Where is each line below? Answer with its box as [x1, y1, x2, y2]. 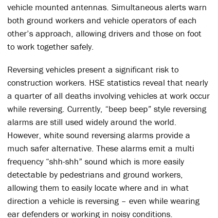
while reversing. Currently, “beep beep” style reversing [7, 103, 206, 114]
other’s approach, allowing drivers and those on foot [7, 28, 201, 39]
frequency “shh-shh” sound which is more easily [7, 156, 184, 167]
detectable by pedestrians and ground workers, [7, 169, 183, 180]
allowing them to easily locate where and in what [7, 182, 189, 193]
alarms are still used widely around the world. [7, 116, 177, 127]
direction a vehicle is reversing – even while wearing [7, 195, 200, 206]
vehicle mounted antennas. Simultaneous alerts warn [7, 1, 207, 13]
